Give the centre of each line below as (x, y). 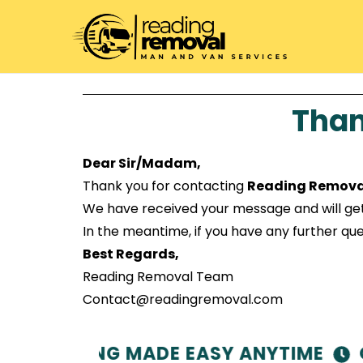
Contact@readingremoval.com (183, 299)
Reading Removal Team (158, 277)
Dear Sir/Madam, (142, 163)
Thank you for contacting (165, 186)
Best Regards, (131, 254)
